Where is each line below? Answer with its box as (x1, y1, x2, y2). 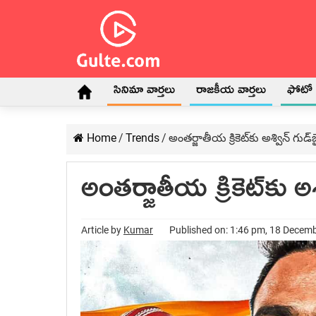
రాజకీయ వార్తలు (196, 82, 266, 103)
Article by (81, 224, 123, 236)
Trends (126, 131, 159, 145)
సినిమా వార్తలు (114, 82, 175, 103)
